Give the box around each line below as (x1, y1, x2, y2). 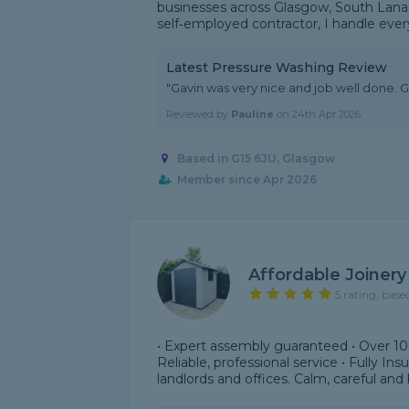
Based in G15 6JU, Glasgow (176, 152, 335, 166)
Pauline (231, 108, 274, 121)
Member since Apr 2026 (176, 173, 317, 187)
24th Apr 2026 (292, 108, 361, 121)
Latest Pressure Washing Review (166, 59, 387, 76)
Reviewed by (166, 108, 231, 121)
